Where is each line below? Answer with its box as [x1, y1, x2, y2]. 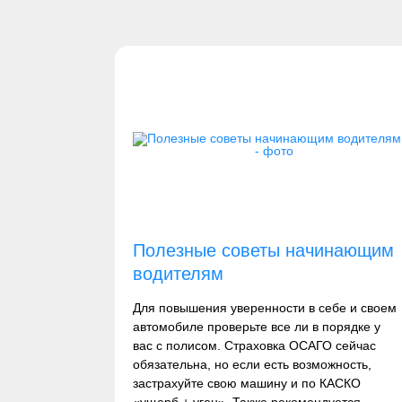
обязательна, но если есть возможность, [132, 357, 371, 371]
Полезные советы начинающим [132, 240, 394, 260]
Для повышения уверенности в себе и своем [132, 301, 397, 315]
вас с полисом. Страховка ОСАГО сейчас [132, 338, 376, 353]
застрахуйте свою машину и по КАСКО [132, 376, 361, 390]
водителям [132, 264, 223, 284]
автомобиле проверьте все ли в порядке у [132, 319, 380, 334]
